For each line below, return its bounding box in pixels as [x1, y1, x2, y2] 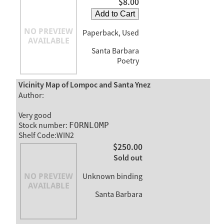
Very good [18, 110, 51, 120]
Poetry [116, 56, 139, 66]
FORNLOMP [68, 120, 109, 130]
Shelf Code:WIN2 [18, 130, 74, 140]
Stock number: [18, 120, 69, 130]
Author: [18, 90, 44, 100]
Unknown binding [82, 171, 142, 181]
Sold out [113, 152, 142, 163]
